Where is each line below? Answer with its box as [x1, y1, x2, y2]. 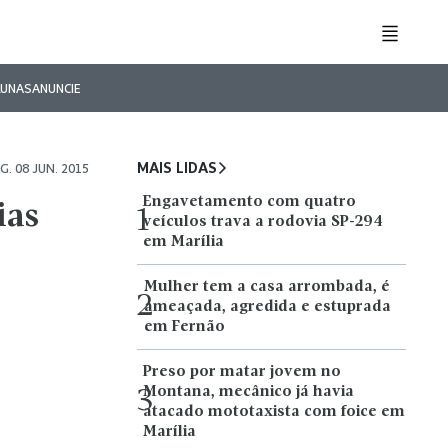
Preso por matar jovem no [142, 364, 341, 380]
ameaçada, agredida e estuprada [144, 299, 392, 315]
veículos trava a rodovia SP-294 [143, 214, 384, 230]
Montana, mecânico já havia [142, 384, 354, 400]
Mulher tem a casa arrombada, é [144, 279, 391, 295]
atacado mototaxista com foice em [142, 404, 405, 420]
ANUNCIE [32, 80, 81, 96]
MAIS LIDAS [137, 159, 218, 176]
